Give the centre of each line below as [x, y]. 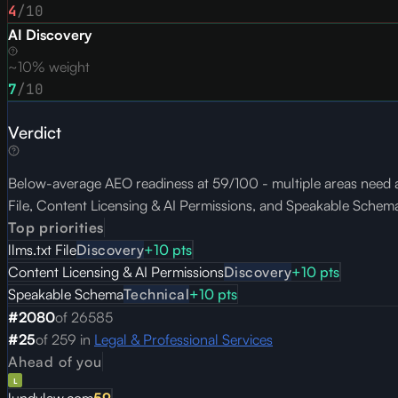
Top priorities [56, 228]
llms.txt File [42, 250]
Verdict [35, 131]
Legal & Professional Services [183, 340]
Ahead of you [55, 362]
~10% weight [49, 67]
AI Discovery [50, 35]
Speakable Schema [66, 295]
